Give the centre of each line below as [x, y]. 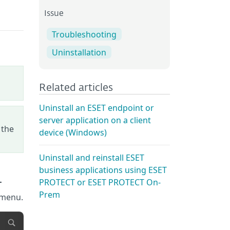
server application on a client [95, 120]
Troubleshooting [84, 34]
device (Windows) [73, 132]
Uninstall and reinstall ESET [92, 157]
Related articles [76, 88]
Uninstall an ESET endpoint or [97, 108]
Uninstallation [79, 52]
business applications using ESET [103, 170]
